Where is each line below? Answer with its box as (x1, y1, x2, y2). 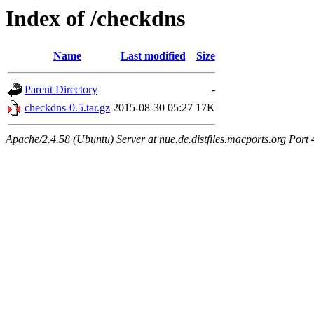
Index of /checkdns (6, 6, 185, 31)
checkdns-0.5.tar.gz (25, 102, 110, 114)
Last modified (120, 50, 186, 62)
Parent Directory (25, 83, 97, 96)
